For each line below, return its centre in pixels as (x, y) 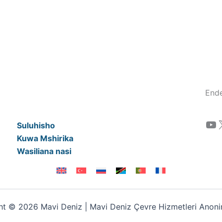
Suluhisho (36, 125)
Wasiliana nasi (44, 151)
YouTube (208, 124)
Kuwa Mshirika (45, 138)
